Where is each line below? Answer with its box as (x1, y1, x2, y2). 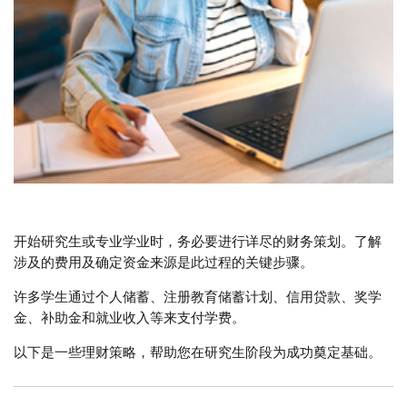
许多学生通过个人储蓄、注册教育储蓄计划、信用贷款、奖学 (14, 291, 382, 304)
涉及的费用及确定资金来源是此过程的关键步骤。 (14, 256, 313, 270)
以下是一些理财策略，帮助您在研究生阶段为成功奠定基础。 (14, 346, 382, 360)
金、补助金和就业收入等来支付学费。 (14, 312, 245, 325)
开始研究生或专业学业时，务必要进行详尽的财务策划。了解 (14, 235, 382, 249)
